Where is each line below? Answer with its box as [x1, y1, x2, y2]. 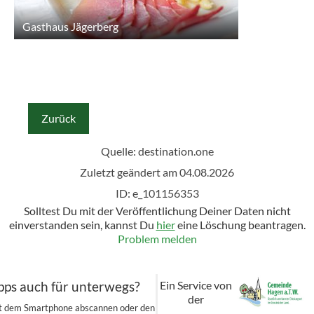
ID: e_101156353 [115, 186, 199, 200]
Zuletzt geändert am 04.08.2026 [80, 165, 234, 179]
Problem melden [117, 232, 197, 246]
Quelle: [100, 144, 138, 158]
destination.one [137, 144, 214, 158]
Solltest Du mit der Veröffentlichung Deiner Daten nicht [23, 204, 291, 218]
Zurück [41, 111, 76, 125]
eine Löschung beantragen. [175, 218, 306, 232]
